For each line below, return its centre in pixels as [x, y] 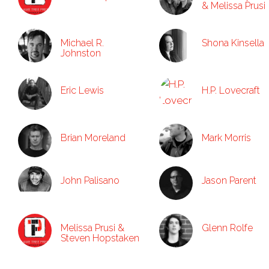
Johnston [81, 53]
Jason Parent [229, 180]
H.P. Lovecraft [231, 90]
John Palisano [90, 180]
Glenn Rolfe [227, 228]
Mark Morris [226, 138]
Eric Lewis [82, 90]
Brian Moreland [93, 138]
